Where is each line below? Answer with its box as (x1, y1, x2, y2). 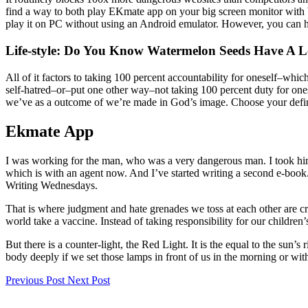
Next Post (67, 274, 110, 286)
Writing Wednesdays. (5, 179, 98, 191)
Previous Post (5, 274, 65, 286)
